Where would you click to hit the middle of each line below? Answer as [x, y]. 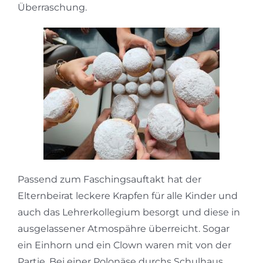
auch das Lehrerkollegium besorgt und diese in [129, 213]
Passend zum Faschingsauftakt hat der [109, 180]
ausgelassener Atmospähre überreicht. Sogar [124, 229]
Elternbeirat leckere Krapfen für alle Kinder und [128, 196]
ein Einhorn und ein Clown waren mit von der [124, 245]
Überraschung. [52, 8]
